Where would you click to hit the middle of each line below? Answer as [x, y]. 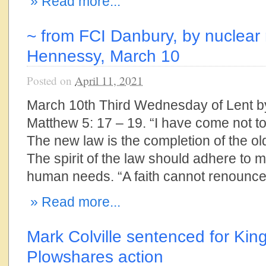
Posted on [51, 80]
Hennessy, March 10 [103, 56]
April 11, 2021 [109, 80]
